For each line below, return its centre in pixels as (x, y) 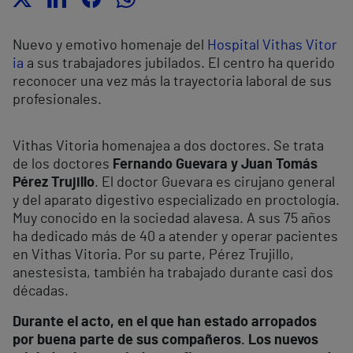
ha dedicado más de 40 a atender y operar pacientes (175, 238)
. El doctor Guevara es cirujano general (215, 183)
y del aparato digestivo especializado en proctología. (176, 201)
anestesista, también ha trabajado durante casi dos (173, 274)
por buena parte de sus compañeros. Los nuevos (165, 341)
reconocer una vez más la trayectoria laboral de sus (172, 82)
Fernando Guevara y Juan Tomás (215, 165)
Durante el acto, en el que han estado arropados (165, 323)
